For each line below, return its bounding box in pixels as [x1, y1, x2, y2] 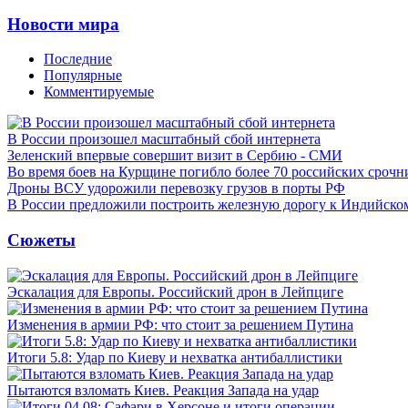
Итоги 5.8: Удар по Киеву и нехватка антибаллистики [7, 349, 342, 365]
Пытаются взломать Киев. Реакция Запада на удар [7, 382, 319, 398]
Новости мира [7, 14, 119, 34]
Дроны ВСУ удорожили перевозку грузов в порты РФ [7, 180, 345, 197]
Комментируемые [44, 84, 154, 100]
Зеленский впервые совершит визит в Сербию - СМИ [7, 148, 342, 164]
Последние [44, 51, 112, 67]
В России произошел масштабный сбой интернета [7, 131, 321, 148]
